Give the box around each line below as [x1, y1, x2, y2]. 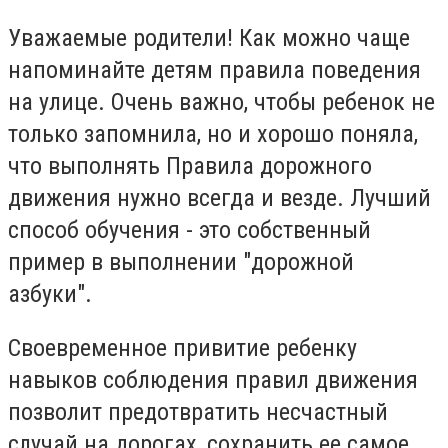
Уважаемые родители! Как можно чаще [8, 24, 410, 53]
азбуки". [8, 280, 92, 309]
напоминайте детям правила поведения [8, 56, 421, 85]
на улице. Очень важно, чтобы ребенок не [8, 88, 435, 117]
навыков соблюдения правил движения [8, 365, 418, 394]
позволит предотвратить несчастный [8, 397, 388, 426]
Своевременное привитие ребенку [8, 333, 357, 362]
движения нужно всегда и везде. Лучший [8, 184, 431, 213]
